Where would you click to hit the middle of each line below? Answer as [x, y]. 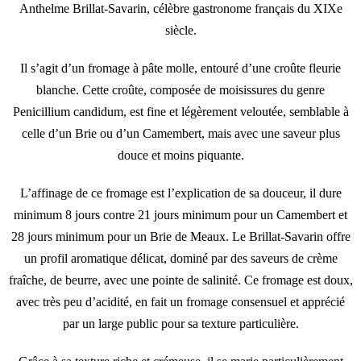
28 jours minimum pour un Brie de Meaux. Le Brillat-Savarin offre [180, 236]
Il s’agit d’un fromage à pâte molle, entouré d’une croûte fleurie [180, 68]
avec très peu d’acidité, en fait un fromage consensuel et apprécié [180, 301]
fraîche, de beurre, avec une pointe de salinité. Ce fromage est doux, [180, 280]
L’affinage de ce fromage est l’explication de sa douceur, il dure [180, 193]
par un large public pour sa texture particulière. [180, 323]
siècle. [180, 30]
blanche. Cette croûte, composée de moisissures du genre [180, 89]
